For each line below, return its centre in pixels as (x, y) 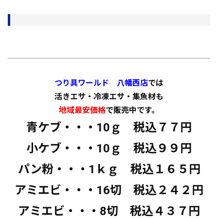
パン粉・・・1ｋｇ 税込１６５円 (109, 169)
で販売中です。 (132, 110)
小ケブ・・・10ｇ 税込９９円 (109, 148)
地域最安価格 (82, 110)
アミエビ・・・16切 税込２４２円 (109, 190)
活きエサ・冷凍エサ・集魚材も (109, 97)
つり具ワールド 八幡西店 (101, 83)
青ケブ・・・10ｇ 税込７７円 (109, 127)
